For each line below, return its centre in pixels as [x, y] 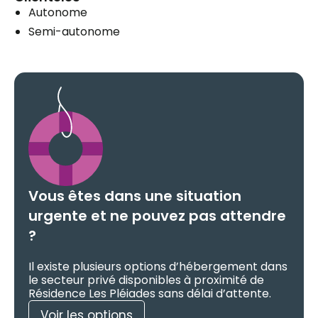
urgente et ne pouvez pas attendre [157, 215]
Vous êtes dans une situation [135, 196]
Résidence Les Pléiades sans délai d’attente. [150, 293]
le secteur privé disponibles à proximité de [146, 280]
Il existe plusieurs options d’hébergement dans [158, 266]
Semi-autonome [74, 31]
